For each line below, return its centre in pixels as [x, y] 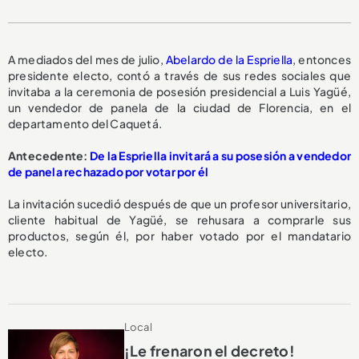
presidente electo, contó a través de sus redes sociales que [179, 75]
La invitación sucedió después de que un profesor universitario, [179, 204]
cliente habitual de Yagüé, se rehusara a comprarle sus [179, 220]
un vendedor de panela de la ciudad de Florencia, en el [179, 107]
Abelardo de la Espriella [229, 59]
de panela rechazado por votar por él [109, 171]
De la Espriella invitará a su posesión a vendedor [220, 155]
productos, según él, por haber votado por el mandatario [179, 236]
